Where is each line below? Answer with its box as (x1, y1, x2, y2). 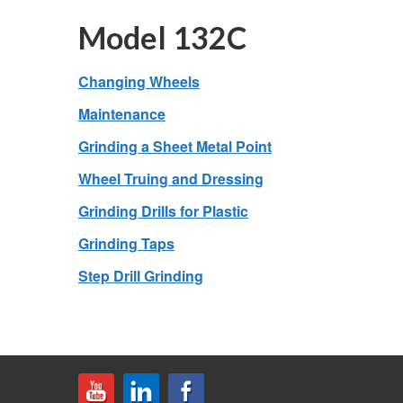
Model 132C (78, 19, 246, 56)
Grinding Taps (78, 233, 175, 254)
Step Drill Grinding (78, 265, 203, 286)
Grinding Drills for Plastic (78, 201, 248, 221)
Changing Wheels (78, 71, 200, 92)
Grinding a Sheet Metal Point (78, 136, 272, 157)
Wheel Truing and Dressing (78, 168, 264, 189)
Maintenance (78, 103, 166, 124)
